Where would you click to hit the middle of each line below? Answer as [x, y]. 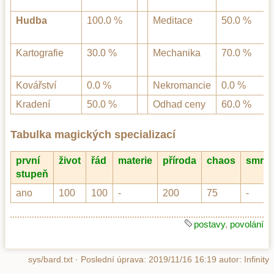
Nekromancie [182, 86]
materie [135, 160]
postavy [209, 224]
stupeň [32, 174]
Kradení [33, 105]
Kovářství [36, 86]
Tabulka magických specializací [93, 134]
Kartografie [40, 53]
